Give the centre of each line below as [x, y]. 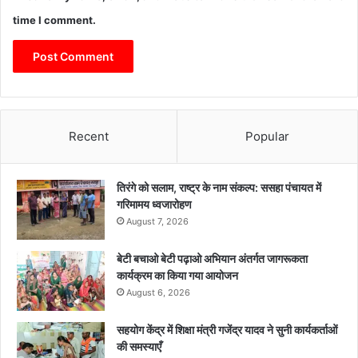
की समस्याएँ [139, 346]
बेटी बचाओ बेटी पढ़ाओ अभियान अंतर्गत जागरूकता [212, 258]
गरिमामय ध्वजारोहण [154, 204]
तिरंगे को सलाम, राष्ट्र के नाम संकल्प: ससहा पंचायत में [219, 187]
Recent [89, 136]
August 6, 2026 [158, 292]
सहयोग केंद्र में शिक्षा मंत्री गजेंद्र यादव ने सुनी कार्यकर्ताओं [227, 329]
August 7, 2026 [157, 221]
